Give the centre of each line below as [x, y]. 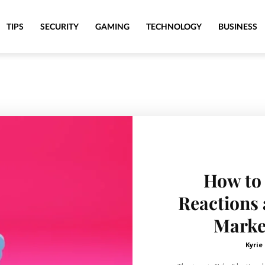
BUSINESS [238, 26]
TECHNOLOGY [174, 26]
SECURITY [59, 26]
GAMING [112, 26]
